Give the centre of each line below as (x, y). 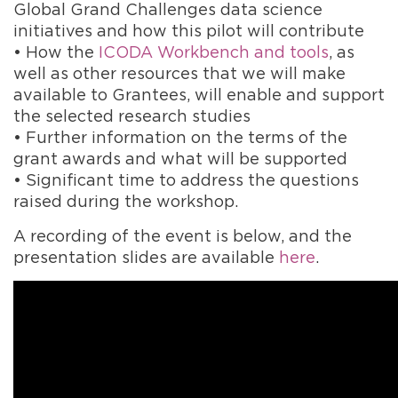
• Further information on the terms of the (180, 137)
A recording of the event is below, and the (183, 235)
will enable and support (287, 94)
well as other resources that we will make (179, 73)
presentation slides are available (146, 257)
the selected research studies (132, 115)
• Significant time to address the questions (186, 179)
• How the (56, 52)
